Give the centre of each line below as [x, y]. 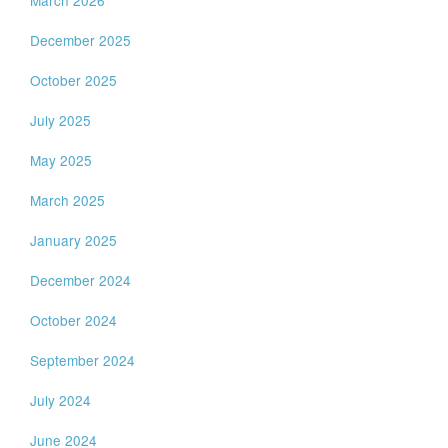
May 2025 [61, 160]
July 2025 [61, 120]
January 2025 [74, 240]
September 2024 [83, 360]
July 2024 [61, 400]
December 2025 [81, 40]
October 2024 [74, 320]
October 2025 [74, 80]
